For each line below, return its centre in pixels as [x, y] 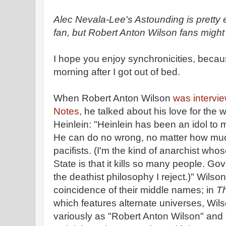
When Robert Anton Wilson [113, 98]
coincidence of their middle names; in [135, 190]
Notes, [68, 111]
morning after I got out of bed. [117, 72]
